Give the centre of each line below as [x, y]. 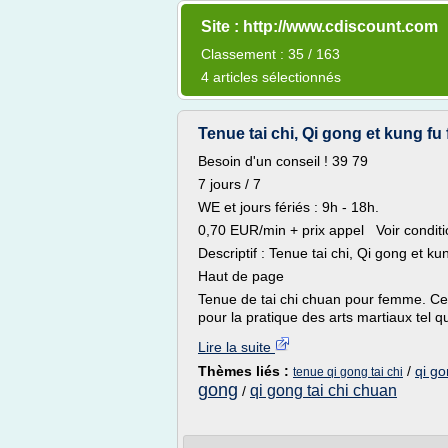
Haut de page [241, 276]
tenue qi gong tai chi [348, 372]
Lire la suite [236, 347]
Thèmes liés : [245, 371]
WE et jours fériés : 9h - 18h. [288, 207]
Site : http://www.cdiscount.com [319, 26]
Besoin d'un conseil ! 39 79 [283, 161]
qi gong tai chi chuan [323, 390]
